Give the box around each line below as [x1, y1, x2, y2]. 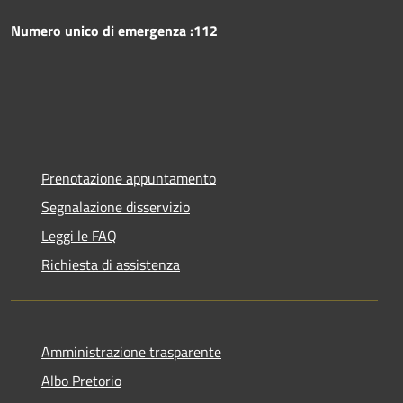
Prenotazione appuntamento [41, 166, 216, 189]
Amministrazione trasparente [41, 340, 221, 363]
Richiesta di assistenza [41, 253, 180, 275]
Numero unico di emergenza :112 [11, 19, 218, 41]
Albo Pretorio [41, 369, 121, 391]
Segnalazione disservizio [41, 195, 190, 218]
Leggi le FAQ [41, 224, 117, 246]
